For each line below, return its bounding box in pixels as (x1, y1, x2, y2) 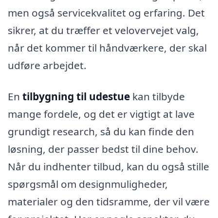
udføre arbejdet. (8, 58, 87, 73)
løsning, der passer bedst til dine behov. (8, 142, 199, 156)
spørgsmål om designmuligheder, (8, 177, 168, 191)
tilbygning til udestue (22, 89, 130, 103)
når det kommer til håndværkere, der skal (8, 41, 207, 55)
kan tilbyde (130, 89, 185, 103)
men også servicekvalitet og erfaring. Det (8, 6, 205, 20)
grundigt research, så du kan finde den (8, 124, 194, 138)
